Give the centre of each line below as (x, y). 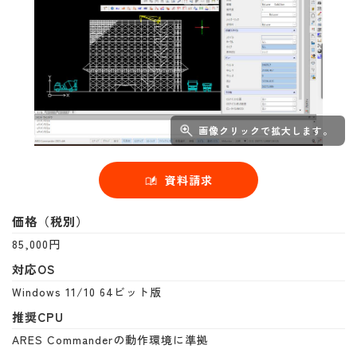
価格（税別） (50, 222)
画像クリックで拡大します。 (266, 131)
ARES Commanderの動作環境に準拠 (110, 340)
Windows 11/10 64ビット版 (87, 292)
